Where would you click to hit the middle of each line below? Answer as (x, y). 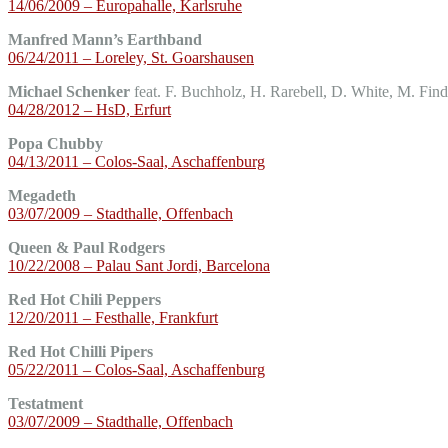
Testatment (45, 403)
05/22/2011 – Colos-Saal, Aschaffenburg (136, 369)
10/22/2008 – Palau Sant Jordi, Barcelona (139, 265)
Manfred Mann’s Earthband (105, 39)
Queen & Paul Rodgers (86, 247)
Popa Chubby (55, 143)
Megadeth (42, 195)
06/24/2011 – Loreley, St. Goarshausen (131, 57)
